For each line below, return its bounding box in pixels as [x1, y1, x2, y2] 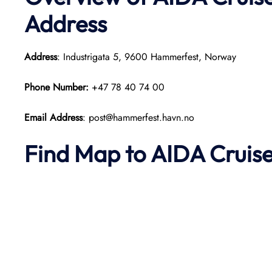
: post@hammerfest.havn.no [83, 110, 194, 124]
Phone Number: [24, 80, 92, 94]
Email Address [24, 110, 83, 124]
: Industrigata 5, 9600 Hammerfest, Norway [57, 50, 236, 64]
